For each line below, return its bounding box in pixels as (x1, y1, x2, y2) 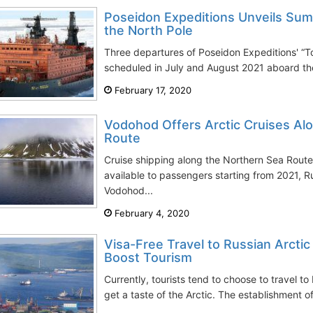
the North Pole (104, 23, 193, 38)
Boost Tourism (104, 250, 192, 265)
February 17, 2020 (112, 85, 191, 96)
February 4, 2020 (112, 208, 189, 219)
